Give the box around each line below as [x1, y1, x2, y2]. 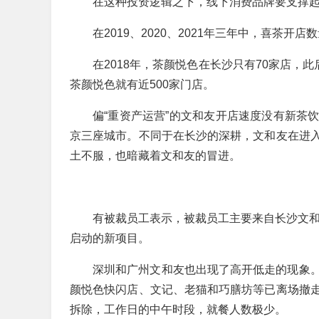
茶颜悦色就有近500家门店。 [70, 78, 214, 90]
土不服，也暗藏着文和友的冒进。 [70, 150, 241, 162]
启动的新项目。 [70, 232, 150, 244]
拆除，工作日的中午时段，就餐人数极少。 [70, 303, 286, 315]
